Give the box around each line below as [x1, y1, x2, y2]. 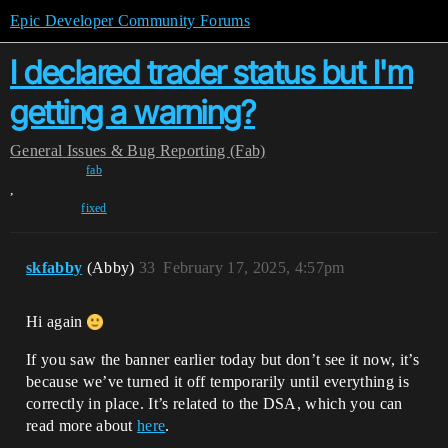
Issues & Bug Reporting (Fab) [66, 142, 266, 159]
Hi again [26, 313, 87, 330]
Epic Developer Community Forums [10, 12, 250, 29]
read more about [26, 417, 138, 434]
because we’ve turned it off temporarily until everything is [26, 373, 409, 390]
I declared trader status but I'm [10, 53, 412, 92]
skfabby [26, 259, 83, 276]
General [10, 142, 63, 159]
